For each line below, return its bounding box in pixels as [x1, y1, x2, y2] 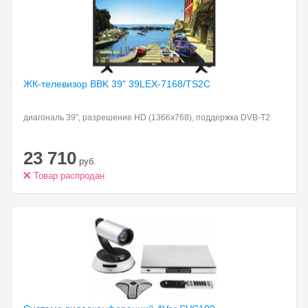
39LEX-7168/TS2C [129, 78, 210, 89]
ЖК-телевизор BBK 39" [23, 78, 129, 89]
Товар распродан [34, 170, 104, 181]
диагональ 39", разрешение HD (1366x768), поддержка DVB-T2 [23, 113, 270, 122]
